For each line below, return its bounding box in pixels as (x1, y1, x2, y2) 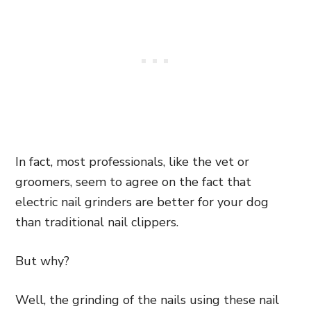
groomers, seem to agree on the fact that (15, 174, 251, 190)
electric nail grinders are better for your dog (15, 194, 269, 210)
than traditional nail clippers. (15, 214, 178, 230)
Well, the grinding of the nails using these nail (15, 292, 279, 308)
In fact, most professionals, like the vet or (15, 153, 249, 170)
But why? (15, 253, 69, 269)
